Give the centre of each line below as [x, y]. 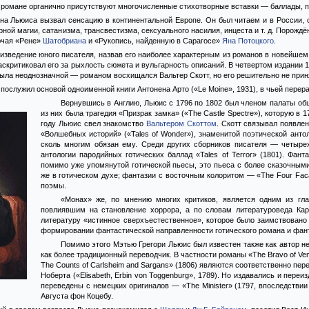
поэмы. [53, 186]
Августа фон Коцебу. [77, 296]
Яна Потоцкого [248, 41]
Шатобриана [64, 41]
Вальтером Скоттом [181, 123]
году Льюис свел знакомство [94, 123]
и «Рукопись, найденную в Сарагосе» [154, 41]
